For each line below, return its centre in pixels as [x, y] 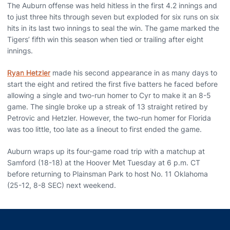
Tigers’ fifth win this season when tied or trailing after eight [105, 39]
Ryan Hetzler [29, 72]
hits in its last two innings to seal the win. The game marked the [113, 28]
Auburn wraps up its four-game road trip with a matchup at [106, 151]
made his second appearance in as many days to [134, 72]
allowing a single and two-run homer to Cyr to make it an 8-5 [109, 95]
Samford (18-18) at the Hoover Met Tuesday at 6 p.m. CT [104, 162]
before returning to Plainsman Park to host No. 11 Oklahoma [108, 174]
